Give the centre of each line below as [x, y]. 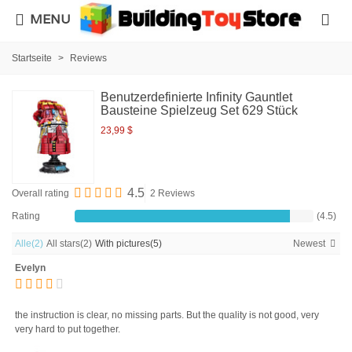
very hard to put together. [68, 330]
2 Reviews [172, 194]
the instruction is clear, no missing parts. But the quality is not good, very [167, 315]
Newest [309, 244]
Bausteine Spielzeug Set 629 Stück [199, 110]
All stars [63, 244]
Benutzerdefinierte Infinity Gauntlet [196, 97]
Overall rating [40, 194]
